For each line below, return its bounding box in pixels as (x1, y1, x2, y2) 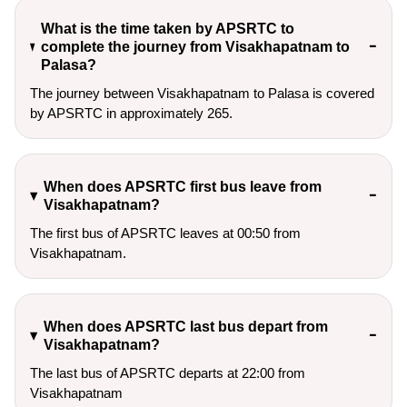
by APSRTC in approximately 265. (30, 105, 233, 122)
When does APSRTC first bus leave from (43, 179, 322, 195)
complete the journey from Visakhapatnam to (40, 39, 350, 55)
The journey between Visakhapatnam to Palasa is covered (30, 85, 374, 102)
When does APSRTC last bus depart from (43, 319, 328, 335)
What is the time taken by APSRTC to (40, 21, 294, 37)
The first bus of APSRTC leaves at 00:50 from (30, 225, 301, 242)
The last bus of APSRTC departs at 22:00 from (30, 365, 305, 382)
